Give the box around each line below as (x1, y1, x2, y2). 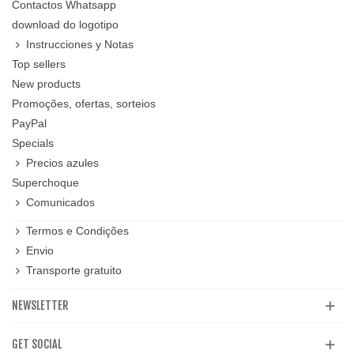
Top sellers (12, 58, 66, 71)
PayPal (12, 117, 47, 130)
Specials (12, 137, 54, 150)
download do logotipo (12, 18, 119, 32)
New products (12, 77, 81, 91)
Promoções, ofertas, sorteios (12, 97, 156, 111)
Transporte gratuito (26, 264, 122, 277)
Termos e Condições (26, 224, 129, 238)
